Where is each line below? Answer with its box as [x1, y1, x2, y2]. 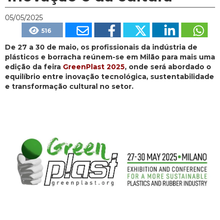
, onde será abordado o [125, 62, 211, 72]
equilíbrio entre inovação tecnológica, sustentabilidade [5, 72, 214, 82]
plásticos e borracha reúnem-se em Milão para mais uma [5, 53, 215, 62]
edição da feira [5, 62, 63, 72]
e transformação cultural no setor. [5, 82, 134, 91]
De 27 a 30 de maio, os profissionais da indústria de [5, 43, 197, 52]
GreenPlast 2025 [63, 62, 125, 72]
